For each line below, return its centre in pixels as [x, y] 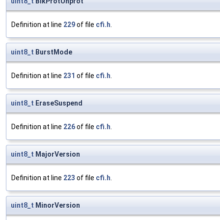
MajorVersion [57, 154]
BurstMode [53, 52]
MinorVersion [57, 206]
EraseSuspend [58, 103]
